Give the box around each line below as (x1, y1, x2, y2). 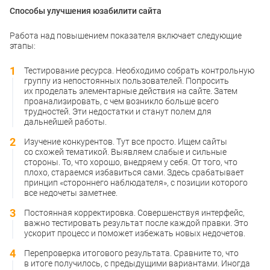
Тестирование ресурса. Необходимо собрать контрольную (24, 65, 254, 75)
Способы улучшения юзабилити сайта (10, 5, 162, 16)
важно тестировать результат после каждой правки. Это (24, 218, 248, 228)
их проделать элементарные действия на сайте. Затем (24, 86, 237, 96)
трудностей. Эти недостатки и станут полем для (24, 106, 212, 116)
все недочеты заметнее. (24, 187, 118, 198)
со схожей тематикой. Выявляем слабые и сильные (24, 146, 227, 157)
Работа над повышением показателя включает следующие (10, 30, 242, 40)
